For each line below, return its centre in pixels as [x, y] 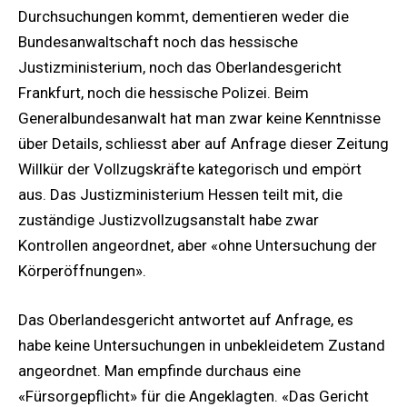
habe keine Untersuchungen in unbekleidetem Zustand [202, 346]
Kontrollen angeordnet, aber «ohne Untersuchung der [198, 246]
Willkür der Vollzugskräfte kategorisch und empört [190, 169]
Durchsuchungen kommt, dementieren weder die [184, 17]
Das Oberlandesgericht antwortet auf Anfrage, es [186, 320]
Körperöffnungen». [82, 271]
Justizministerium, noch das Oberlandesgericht [180, 68]
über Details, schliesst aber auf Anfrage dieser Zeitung [203, 144]
